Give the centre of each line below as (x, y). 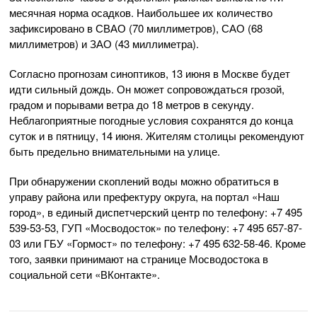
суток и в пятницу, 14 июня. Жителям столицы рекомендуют (157, 135)
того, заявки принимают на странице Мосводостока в (139, 258)
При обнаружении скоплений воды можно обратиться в (144, 180)
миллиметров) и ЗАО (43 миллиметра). (104, 43)
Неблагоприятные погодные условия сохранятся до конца (151, 120)
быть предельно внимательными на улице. (115, 151)
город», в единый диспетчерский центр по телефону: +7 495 (156, 212)
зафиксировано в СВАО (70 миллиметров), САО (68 (136, 28)
